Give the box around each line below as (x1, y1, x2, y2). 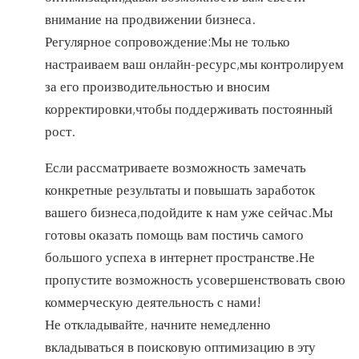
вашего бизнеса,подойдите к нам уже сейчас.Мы (45, 203, 333, 220)
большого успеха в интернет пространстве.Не (45, 248, 315, 265)
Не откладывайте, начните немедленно (45, 315, 271, 333)
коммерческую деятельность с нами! (45, 292, 261, 310)
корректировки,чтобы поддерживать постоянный (45, 99, 333, 117)
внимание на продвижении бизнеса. (45, 10, 256, 27)
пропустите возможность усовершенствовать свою (45, 270, 345, 288)
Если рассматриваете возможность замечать (45, 158, 306, 175)
